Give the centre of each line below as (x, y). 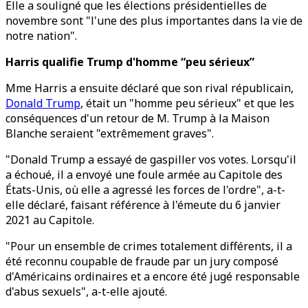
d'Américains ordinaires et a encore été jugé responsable (153, 276)
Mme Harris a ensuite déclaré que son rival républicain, (150, 88)
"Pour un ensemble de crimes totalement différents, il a (149, 246)
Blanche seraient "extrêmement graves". (110, 133)
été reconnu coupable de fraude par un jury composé (142, 261)
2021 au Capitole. (50, 220)
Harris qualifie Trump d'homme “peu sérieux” (130, 62)
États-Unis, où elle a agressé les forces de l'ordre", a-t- (145, 190)
